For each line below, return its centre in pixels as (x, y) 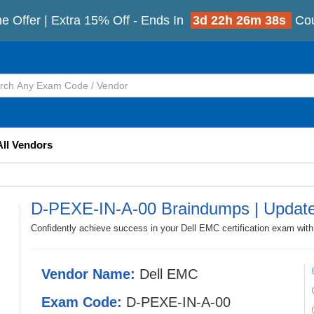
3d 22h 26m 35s (241, 20)
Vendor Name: (90, 274)
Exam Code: (84, 302)
